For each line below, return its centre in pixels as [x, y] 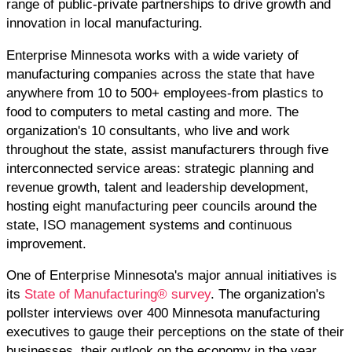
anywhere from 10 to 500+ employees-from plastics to [165, 92]
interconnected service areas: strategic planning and [160, 168]
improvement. [46, 243]
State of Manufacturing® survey [117, 294]
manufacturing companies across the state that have [160, 73]
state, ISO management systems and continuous [149, 224]
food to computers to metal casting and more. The [152, 111]
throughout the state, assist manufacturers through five [167, 149]
